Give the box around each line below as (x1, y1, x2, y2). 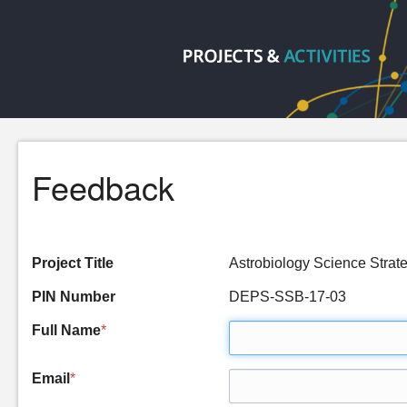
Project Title (32, 255, 114, 271)
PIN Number (32, 289, 115, 304)
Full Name (32, 323, 101, 338)
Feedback (32, 164, 174, 210)
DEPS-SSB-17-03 (229, 289, 347, 304)
